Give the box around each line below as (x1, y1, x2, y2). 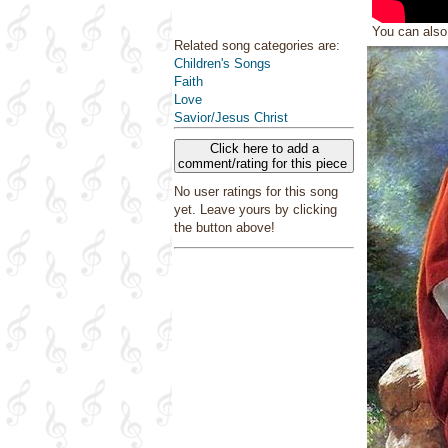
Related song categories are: (174, 38, 340, 53)
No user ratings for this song (174, 184, 338, 199)
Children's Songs (174, 56, 271, 71)
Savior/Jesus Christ (174, 110, 288, 125)
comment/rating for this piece (177, 156, 351, 171)
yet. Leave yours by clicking (174, 202, 337, 217)
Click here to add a (209, 141, 319, 156)
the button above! (174, 220, 275, 235)
